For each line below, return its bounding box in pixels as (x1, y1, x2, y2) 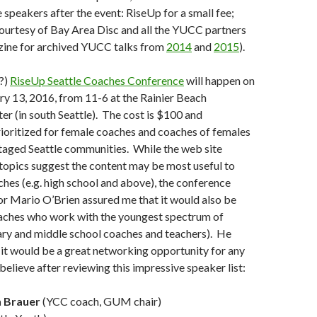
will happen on (184, 74, 255, 87)
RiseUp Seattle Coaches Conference (10, 74, 184, 87)
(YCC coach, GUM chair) (40, 294, 161, 308)
